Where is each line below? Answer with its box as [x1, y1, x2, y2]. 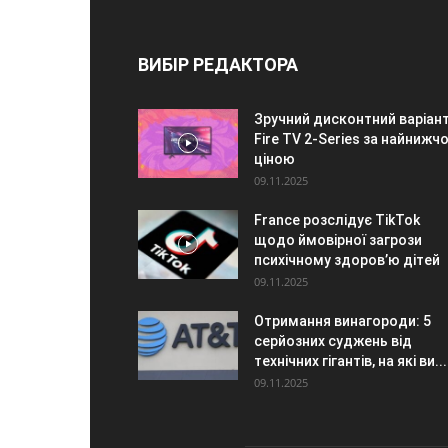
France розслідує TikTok [254, 211, 420, 228]
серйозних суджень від [254, 332, 412, 349]
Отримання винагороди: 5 [254, 312, 431, 329]
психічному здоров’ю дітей [254, 251, 440, 268]
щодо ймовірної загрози [254, 231, 422, 248]
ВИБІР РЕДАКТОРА [138, 53, 298, 75]
